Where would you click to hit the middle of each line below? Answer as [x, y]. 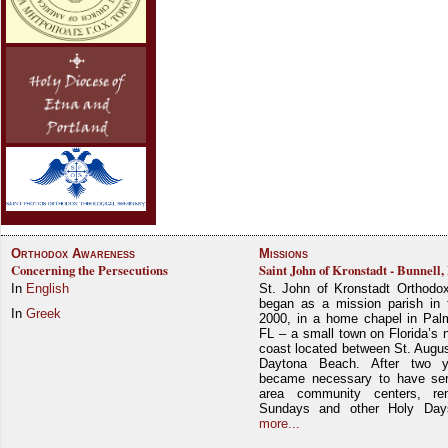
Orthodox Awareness [73, 253]
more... [280, 423]
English [47, 288]
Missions [284, 253]
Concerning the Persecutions [89, 269]
